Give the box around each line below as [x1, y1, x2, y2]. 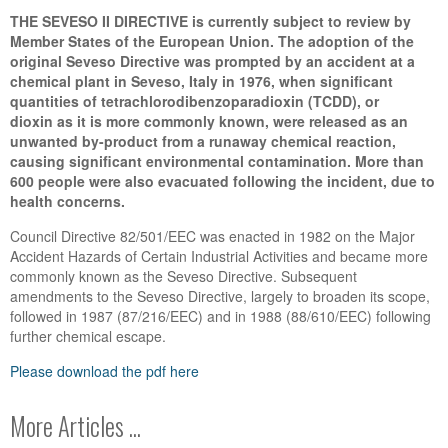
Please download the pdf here [10, 361, 199, 381]
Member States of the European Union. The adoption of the [10, 31, 414, 51]
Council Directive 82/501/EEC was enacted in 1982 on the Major [10, 226, 415, 246]
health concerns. [10, 191, 125, 211]
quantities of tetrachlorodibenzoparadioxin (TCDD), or [10, 91, 379, 111]
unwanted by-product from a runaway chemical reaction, [10, 131, 396, 151]
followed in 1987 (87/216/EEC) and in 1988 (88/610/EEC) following [10, 306, 431, 326]
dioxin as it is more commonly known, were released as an [10, 111, 408, 131]
